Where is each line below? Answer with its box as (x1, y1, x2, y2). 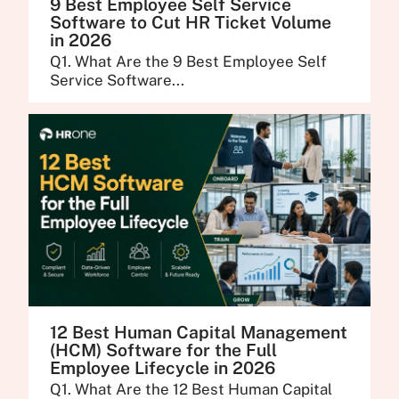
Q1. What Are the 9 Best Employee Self (50, 52, 328, 70)
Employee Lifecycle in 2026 (50, 357, 276, 378)
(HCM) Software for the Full (50, 339, 278, 360)
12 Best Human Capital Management (50, 322, 348, 342)
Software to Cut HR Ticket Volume (50, 12, 332, 32)
